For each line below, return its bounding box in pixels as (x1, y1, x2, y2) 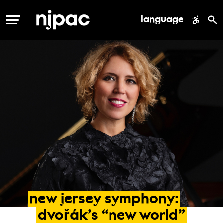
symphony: (104, 192, 179, 207)
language (140, 15, 184, 25)
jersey (61, 192, 101, 207)
